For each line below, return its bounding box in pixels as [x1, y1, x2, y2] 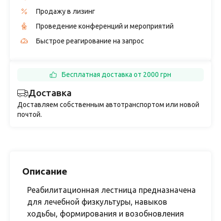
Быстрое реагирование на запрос [36, 37, 144, 45]
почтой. [17, 110, 42, 118]
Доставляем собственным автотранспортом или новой [17, 101, 199, 109]
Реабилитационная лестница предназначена [27, 185, 196, 194]
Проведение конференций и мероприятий [36, 22, 174, 30]
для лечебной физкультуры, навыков [27, 197, 167, 206]
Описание [22, 166, 67, 177]
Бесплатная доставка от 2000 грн [62, 71, 171, 78]
